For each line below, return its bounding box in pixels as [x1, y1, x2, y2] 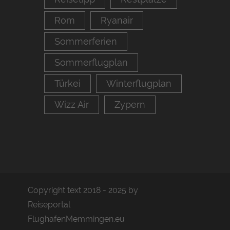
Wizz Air [54, 99, 89, 110]
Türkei [54, 78, 81, 89]
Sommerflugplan [54, 57, 128, 68]
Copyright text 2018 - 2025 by [28, 185, 138, 195]
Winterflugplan [106, 78, 171, 89]
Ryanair [101, 15, 133, 26]
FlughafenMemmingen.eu [28, 214, 125, 224]
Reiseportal [28, 200, 70, 209]
